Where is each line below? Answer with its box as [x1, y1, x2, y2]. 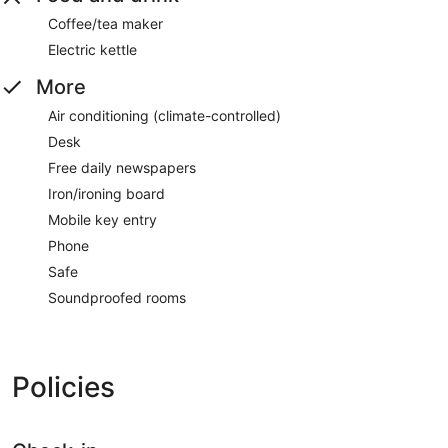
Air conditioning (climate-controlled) [48, 106, 281, 124]
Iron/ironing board [48, 184, 165, 202]
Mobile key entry [48, 210, 157, 228]
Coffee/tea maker [48, 14, 163, 32]
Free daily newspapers [48, 158, 196, 176]
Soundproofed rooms [48, 288, 186, 306]
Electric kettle [48, 40, 137, 58]
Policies [12, 369, 115, 404]
